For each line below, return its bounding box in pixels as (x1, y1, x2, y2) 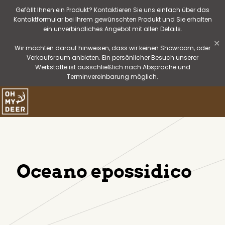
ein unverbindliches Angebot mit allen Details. (43, 25, 182, 33)
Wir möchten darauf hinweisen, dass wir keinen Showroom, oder (15, 44, 210, 52)
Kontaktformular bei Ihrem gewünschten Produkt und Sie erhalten (13, 15, 212, 24)
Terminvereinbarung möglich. (67, 72, 158, 81)
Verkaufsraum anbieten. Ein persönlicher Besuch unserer (27, 53, 198, 62)
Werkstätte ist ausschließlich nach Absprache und (35, 63, 190, 71)
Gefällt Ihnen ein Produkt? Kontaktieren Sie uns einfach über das (16, 6, 209, 14)
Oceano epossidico (17, 160, 192, 182)
